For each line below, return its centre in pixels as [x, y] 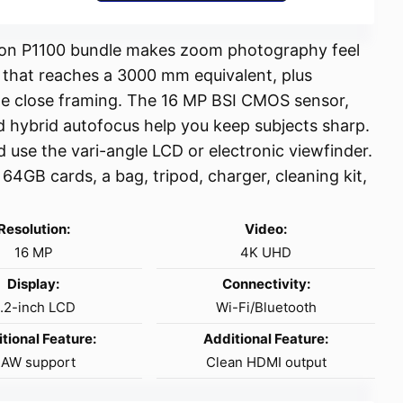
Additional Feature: [266, 338]
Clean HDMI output [266, 362]
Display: [34, 283]
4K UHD [266, 252]
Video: [266, 228]
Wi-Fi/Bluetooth [266, 307]
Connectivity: [266, 283]
